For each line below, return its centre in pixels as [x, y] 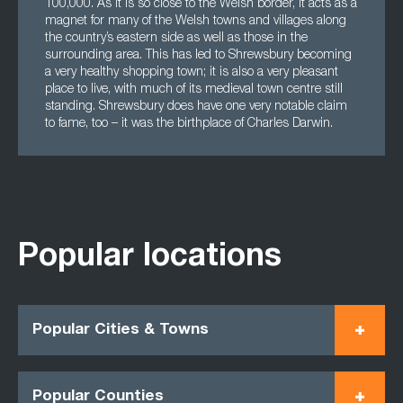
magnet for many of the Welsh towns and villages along [196, 22]
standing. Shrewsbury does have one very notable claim [196, 107]
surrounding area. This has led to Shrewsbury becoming [198, 56]
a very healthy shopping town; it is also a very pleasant [192, 73]
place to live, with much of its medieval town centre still [194, 90]
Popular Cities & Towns [121, 330]
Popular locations [150, 259]
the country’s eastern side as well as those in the [176, 39]
